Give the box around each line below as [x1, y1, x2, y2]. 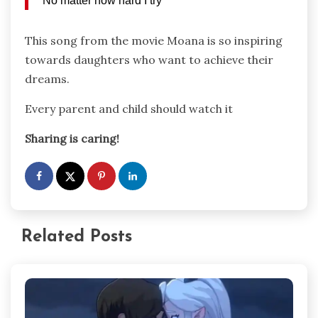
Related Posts [21, 229, 132, 246]
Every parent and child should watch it [25, 102, 236, 116]
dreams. [25, 72, 72, 87]
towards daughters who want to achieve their [25, 53, 273, 67]
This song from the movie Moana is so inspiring [25, 33, 283, 48]
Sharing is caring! [25, 131, 119, 146]
